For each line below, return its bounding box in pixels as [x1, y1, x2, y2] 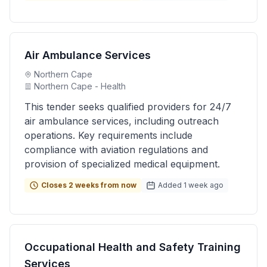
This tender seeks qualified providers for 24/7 [24, 101, 231, 113]
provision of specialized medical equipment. [24, 158, 220, 170]
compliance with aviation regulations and [24, 144, 208, 156]
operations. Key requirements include [24, 129, 193, 141]
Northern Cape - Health [34, 81, 126, 91]
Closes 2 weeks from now [41, 181, 136, 190]
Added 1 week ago [158, 181, 223, 190]
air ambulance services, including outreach [24, 115, 219, 127]
